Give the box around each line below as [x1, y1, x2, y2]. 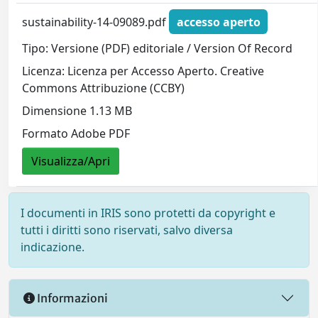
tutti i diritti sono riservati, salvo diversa [21, 222, 233, 238]
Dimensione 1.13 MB [22, 103, 133, 119]
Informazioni [35, 290, 108, 305]
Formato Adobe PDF [22, 126, 131, 142]
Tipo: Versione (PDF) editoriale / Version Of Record [22, 40, 293, 57]
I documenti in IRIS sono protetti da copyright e [21, 205, 275, 221]
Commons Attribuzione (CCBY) [22, 80, 185, 97]
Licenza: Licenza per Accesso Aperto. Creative [22, 63, 265, 79]
